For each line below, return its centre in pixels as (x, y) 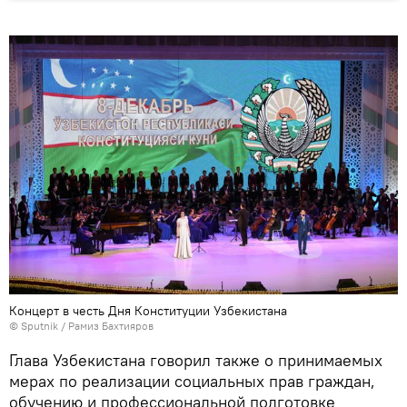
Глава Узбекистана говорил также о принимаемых (196, 361)
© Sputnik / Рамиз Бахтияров (81, 326)
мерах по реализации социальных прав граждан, (192, 382)
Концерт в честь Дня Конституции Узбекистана (148, 311)
